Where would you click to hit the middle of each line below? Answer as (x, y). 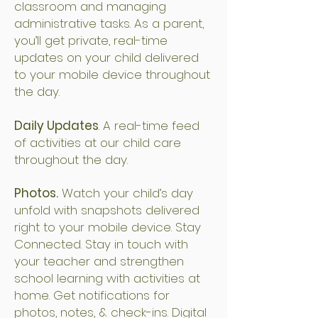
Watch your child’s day (126, 193)
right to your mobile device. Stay (108, 227)
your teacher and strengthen (99, 261)
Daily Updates (56, 126)
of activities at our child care (98, 143)
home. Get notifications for (92, 295)
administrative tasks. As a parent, (109, 23)
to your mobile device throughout (112, 75)
